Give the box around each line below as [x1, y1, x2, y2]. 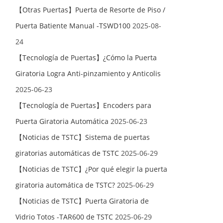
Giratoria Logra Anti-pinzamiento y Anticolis [15, 69, 161, 78]
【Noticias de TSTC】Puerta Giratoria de [15, 196, 149, 206]
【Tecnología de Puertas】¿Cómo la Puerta [15, 53, 157, 62]
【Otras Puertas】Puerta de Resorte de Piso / [15, 5, 166, 14]
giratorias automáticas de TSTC [15, 148, 119, 158]
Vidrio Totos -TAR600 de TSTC [15, 212, 113, 222]
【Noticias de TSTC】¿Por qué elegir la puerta [15, 164, 168, 174]
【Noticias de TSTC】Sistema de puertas [15, 132, 150, 142]
